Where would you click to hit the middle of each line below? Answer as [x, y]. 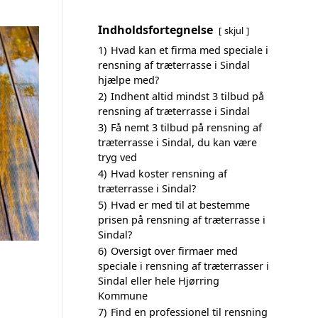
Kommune [123, 296]
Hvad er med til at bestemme [180, 205]
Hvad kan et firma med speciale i [190, 50]
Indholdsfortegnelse [155, 30]
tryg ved [117, 157]
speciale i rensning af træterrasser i [183, 266]
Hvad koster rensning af [169, 174]
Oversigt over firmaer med [174, 251]
